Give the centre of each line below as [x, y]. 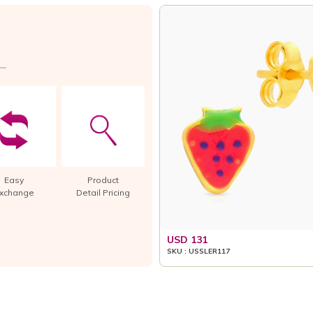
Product [103, 180]
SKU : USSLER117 [199, 251]
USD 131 [188, 239]
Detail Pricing [103, 192]
